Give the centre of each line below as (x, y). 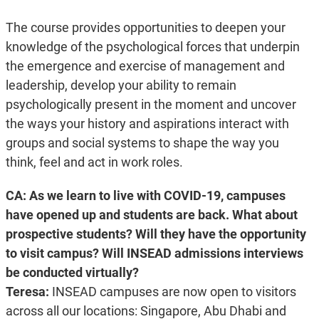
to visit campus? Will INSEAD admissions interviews (154, 253)
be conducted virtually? (72, 273)
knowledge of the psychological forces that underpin (152, 47)
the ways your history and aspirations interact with (147, 124)
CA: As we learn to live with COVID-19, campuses (145, 196)
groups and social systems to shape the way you (142, 143)
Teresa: (28, 292)
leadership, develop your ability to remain (121, 85)
